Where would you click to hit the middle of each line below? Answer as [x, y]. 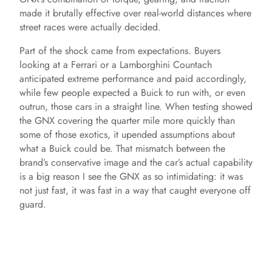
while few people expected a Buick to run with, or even [132, 93]
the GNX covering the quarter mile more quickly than [127, 121]
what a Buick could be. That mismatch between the [122, 149]
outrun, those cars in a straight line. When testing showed [136, 107]
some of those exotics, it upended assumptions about [127, 135]
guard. [33, 205]
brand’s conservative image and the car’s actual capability [136, 163]
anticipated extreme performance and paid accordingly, [133, 79]
